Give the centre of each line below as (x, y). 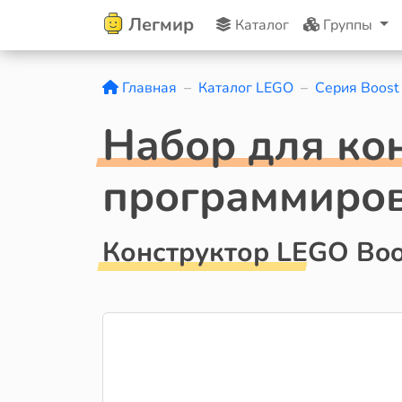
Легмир (161, 25)
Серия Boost (357, 88)
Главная (148, 88)
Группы (348, 25)
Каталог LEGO (246, 88)
